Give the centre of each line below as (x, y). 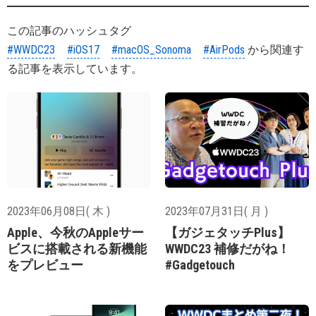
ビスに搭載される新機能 (77, 248)
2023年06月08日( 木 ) (59, 211)
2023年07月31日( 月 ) (217, 211)
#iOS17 (83, 49)
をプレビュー (45, 265)
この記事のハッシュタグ (69, 30)
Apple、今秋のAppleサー (75, 232)
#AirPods (224, 49)
